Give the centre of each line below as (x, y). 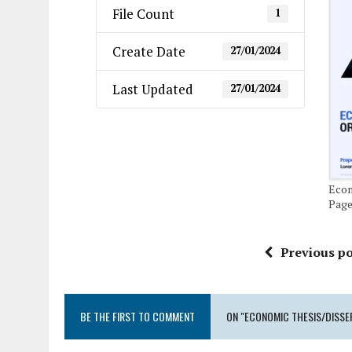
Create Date (149, 51)
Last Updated (153, 89)
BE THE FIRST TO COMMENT (137, 316)
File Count (143, 14)
